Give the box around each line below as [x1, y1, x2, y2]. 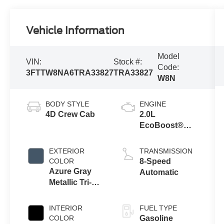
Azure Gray [49, 167, 92, 176]
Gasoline [139, 214, 173, 223]
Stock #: [113, 57, 142, 66]
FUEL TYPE [139, 204, 177, 212]
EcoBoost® [139, 121, 183, 130]
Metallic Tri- [49, 178, 92, 187]
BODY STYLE [45, 100, 89, 108]
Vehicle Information [26, 24, 125, 37]
